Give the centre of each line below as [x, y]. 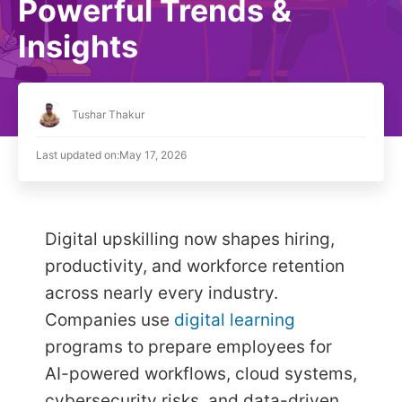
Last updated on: [78, 155]
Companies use [109, 320]
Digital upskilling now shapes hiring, [190, 240]
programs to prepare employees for [188, 347]
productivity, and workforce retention [195, 267]
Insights [78, 47]
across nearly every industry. [162, 293]
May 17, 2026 [153, 155]
